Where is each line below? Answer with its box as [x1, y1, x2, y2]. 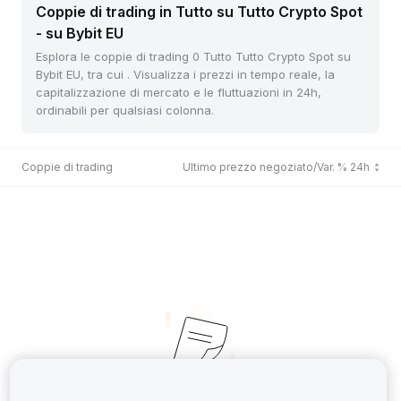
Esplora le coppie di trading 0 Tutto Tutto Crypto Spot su [36, 49, 351, 64]
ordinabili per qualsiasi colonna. [36, 103, 214, 117]
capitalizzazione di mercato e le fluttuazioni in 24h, [36, 85, 321, 99]
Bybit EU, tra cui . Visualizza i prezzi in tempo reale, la [36, 67, 335, 81]
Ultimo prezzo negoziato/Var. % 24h [183, 160, 370, 174]
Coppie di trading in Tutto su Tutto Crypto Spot [36, 3, 363, 21]
